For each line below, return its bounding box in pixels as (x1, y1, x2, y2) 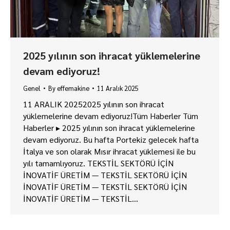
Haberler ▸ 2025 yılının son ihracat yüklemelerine (23, 122, 195, 133)
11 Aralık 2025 (97, 84, 139, 93)
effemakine (57, 84, 89, 93)
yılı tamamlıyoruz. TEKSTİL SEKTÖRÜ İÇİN (23, 158, 174, 169)
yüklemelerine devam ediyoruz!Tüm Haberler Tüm (23, 110, 198, 122)
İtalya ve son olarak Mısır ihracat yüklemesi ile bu (23, 146, 196, 157)
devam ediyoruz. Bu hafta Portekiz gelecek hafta (23, 134, 199, 145)
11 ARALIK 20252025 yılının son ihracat (23, 99, 164, 110)
